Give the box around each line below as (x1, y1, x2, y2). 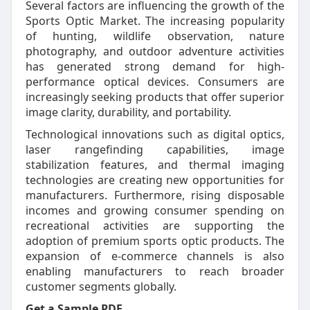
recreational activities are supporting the (25, 217, 285, 233)
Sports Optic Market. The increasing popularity (25, 12, 285, 28)
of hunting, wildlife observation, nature (25, 28, 285, 44)
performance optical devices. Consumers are (25, 73, 285, 89)
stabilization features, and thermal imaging (25, 156, 285, 172)
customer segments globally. (25, 278, 176, 294)
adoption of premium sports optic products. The (25, 232, 285, 248)
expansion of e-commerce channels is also (25, 248, 285, 264)
